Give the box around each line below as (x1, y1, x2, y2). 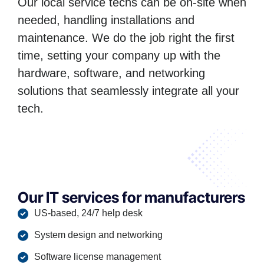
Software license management (34, 252, 161, 262)
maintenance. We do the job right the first (18, 31, 235, 45)
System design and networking (34, 230, 163, 240)
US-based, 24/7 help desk (34, 208, 143, 219)
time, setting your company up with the (18, 49, 220, 62)
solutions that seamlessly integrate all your (18, 84, 239, 98)
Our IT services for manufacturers (18, 189, 245, 207)
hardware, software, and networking (18, 67, 205, 80)
